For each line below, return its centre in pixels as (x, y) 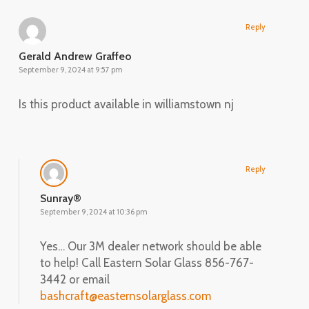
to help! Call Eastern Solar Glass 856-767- (147, 262)
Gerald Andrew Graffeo (75, 56)
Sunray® (60, 198)
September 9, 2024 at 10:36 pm (93, 211)
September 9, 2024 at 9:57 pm (70, 69)
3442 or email (74, 279)
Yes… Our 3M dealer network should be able (150, 246)
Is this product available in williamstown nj (126, 104)
